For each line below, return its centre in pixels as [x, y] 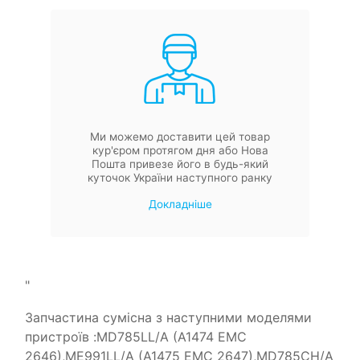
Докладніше [180, 205]
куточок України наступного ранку [180, 178]
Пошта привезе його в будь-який [180, 164]
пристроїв [57, 337]
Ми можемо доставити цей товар [180, 137]
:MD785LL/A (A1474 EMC [168, 337]
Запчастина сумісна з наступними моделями [168, 318]
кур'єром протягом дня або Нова [180, 151]
